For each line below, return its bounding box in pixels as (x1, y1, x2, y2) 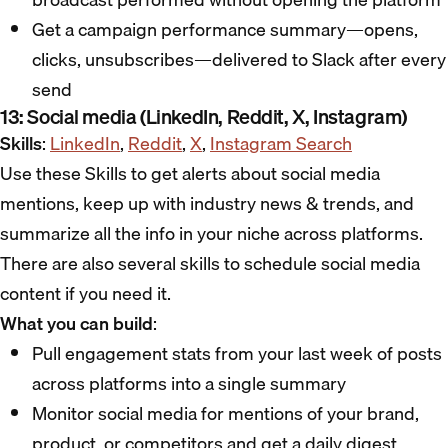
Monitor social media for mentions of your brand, (32, 399, 419, 429)
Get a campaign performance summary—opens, (32, 15, 418, 45)
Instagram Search (210, 129, 352, 159)
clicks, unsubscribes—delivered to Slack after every (32, 45, 446, 75)
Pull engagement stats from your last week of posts (32, 339, 442, 369)
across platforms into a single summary (32, 369, 346, 399)
